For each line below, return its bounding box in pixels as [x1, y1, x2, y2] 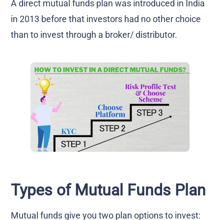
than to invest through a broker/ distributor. [11, 29, 178, 40]
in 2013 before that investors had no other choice [11, 13, 201, 24]
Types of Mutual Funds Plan [11, 180, 206, 199]
